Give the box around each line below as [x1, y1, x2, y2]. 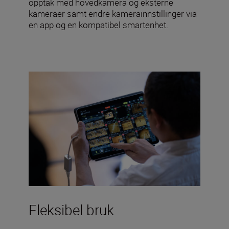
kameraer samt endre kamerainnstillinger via [29, 7, 197, 19]
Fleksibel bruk [29, 199, 114, 219]
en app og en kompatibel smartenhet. [29, 18, 168, 31]
